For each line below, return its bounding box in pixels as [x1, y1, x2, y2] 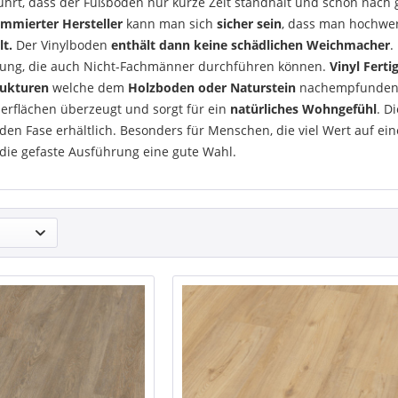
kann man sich [123, 15, 217, 32]
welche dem [49, 79, 128, 96]
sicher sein [217, 15, 282, 32]
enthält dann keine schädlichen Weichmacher [111, 36, 390, 53]
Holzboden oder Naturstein [128, 79, 296, 96]
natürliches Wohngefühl [230, 100, 377, 117]
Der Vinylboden [12, 36, 111, 53]
